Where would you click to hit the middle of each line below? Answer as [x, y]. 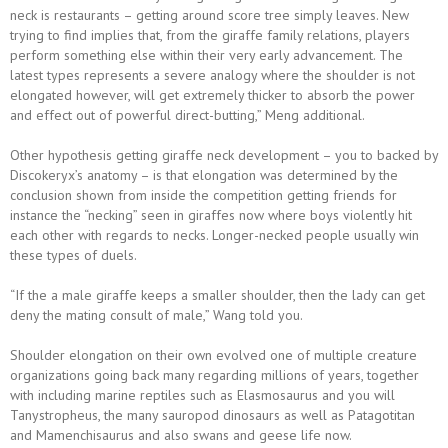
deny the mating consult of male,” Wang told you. [156, 315]
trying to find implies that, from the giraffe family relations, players [210, 35]
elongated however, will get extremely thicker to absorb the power [212, 95]
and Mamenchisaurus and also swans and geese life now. [181, 435]
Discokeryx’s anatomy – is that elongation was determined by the [204, 175]
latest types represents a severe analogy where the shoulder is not [212, 75]
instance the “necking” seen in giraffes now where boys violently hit [211, 215]
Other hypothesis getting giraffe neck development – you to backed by [224, 155]
